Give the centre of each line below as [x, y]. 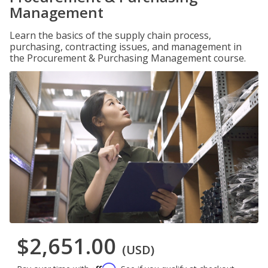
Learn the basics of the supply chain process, [110, 35]
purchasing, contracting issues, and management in [126, 47]
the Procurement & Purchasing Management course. [128, 58]
